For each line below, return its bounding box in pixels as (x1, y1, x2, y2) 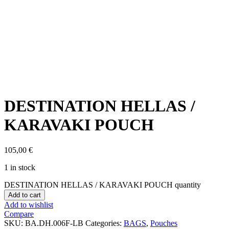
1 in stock (4, 163, 35, 172)
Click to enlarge (4, 77, 55, 85)
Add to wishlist (4, 200, 53, 209)
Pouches (150, 218, 177, 227)
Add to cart (8, 191, 41, 199)
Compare (4, 209, 34, 218)
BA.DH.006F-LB (25, 218, 83, 227)
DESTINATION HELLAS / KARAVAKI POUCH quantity (4, 180, 201, 189)
